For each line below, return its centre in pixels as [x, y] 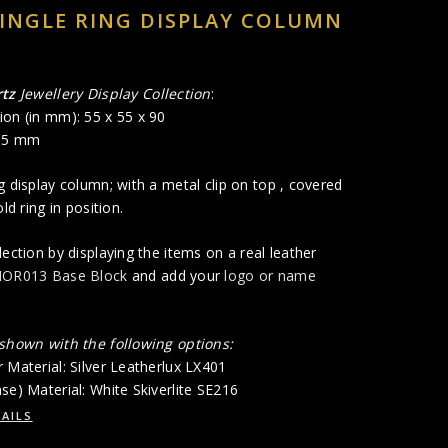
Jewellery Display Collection [113, 94]
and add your [176, 276]
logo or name [270, 276]
